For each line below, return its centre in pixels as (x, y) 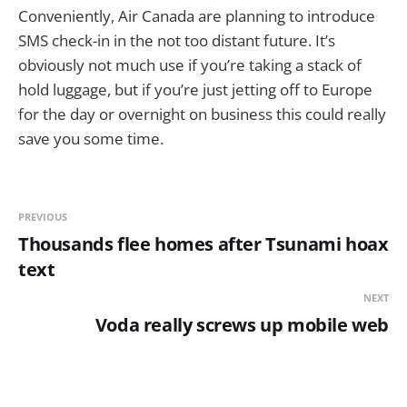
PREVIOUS (43, 216)
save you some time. (91, 138)
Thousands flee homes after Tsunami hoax (203, 243)
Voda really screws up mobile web (242, 324)
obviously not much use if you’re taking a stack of (190, 65)
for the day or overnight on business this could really (202, 114)
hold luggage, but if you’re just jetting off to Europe (195, 89)
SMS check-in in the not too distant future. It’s (177, 40)
